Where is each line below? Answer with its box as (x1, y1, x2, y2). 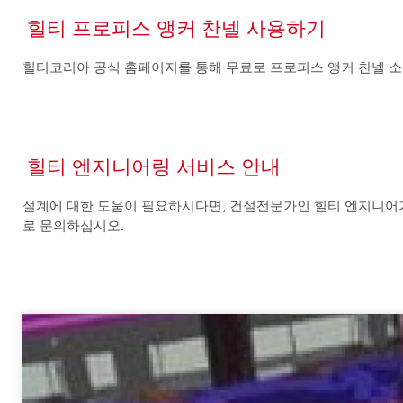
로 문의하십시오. (22, 217, 124, 234)
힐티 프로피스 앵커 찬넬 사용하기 (27, 15, 326, 40)
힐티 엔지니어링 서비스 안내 (27, 154, 281, 178)
